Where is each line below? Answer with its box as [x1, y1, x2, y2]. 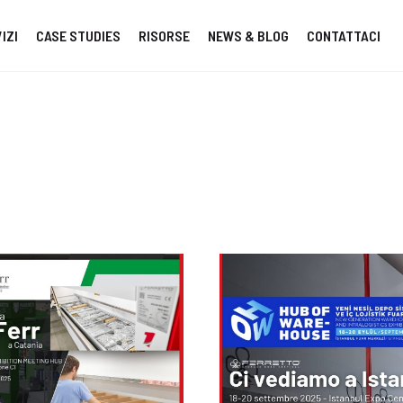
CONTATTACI [307, 26, 381, 44]
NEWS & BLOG [208, 26, 289, 44]
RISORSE [139, 26, 190, 44]
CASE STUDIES [36, 26, 121, 44]
